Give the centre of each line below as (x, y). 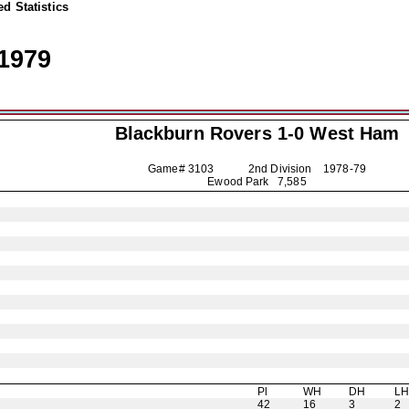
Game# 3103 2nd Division (236, 169)
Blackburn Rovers (193, 133)
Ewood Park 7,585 (257, 182)
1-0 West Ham (336, 133)
